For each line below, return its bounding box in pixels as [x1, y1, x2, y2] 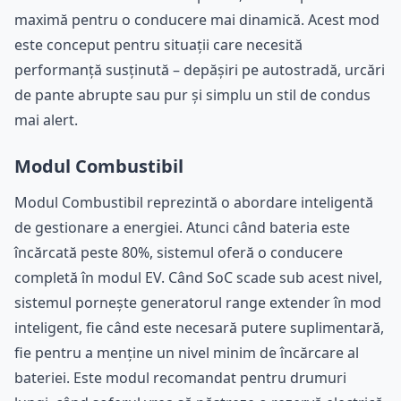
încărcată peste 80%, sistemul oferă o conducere [14, 242, 343, 262]
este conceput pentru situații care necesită [14, 34, 303, 55]
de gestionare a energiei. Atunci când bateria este [14, 217, 350, 237]
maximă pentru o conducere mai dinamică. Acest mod [14, 9, 380, 30]
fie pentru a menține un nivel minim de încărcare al [14, 342, 359, 363]
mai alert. [14, 109, 78, 130]
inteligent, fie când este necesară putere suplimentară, [14, 317, 384, 337]
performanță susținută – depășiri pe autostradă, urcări [14, 59, 385, 80]
